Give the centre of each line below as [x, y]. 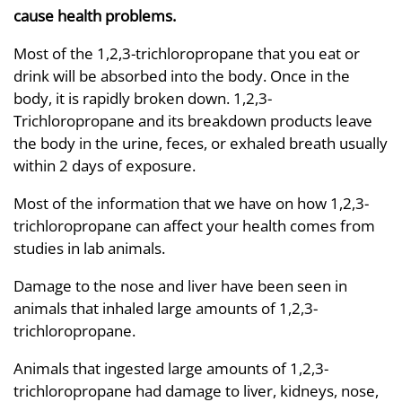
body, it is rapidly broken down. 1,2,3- [143, 98]
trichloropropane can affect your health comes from [194, 226]
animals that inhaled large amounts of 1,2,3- [166, 308]
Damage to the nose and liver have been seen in [180, 286]
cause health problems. [95, 16]
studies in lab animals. [89, 248]
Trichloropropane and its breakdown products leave [193, 121]
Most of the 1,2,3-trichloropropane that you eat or [187, 53]
